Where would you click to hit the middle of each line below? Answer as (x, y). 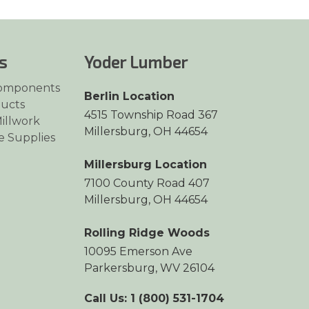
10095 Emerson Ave (138, 252)
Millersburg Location (146, 165)
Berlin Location (129, 97)
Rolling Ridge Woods (147, 233)
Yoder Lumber (136, 62)
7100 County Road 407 (147, 183)
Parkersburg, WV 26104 (149, 268)
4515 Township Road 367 (151, 115)
